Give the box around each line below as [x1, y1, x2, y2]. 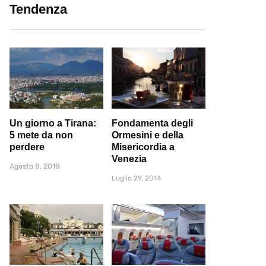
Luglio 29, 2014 [112, 173, 161, 182]
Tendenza [9, 2, 67, 17]
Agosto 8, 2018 [9, 161, 60, 170]
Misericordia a [112, 141, 175, 152]
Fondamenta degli [112, 118, 193, 128]
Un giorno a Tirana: [9, 118, 96, 128]
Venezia [112, 153, 147, 164]
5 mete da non [9, 129, 73, 140]
